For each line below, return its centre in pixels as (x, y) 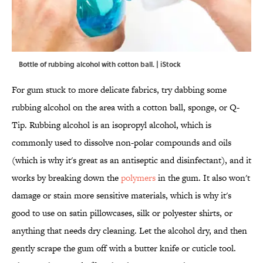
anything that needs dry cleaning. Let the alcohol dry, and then (129, 231)
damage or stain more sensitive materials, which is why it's (122, 195)
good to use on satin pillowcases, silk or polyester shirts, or (122, 213)
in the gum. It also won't (203, 178)
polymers (138, 178)
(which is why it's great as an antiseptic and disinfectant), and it (131, 160)
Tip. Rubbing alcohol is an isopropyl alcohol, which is (112, 125)
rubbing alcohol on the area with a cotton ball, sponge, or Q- (126, 107)
